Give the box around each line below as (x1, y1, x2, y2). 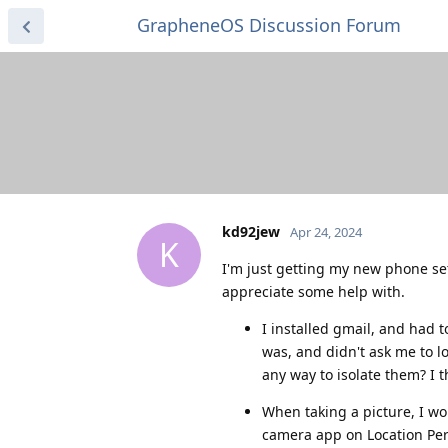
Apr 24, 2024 (290, 222, 362, 241)
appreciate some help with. (222, 281, 405, 301)
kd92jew (222, 221, 280, 241)
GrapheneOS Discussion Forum (137, 13, 401, 37)
